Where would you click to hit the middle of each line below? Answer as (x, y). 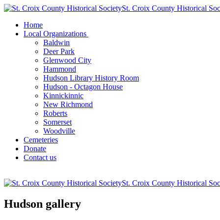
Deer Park (59, 51)
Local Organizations (55, 34)
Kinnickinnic (63, 96)
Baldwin (56, 42)
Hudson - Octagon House (83, 87)
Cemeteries (41, 140)
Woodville (59, 131)
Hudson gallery (42, 204)
